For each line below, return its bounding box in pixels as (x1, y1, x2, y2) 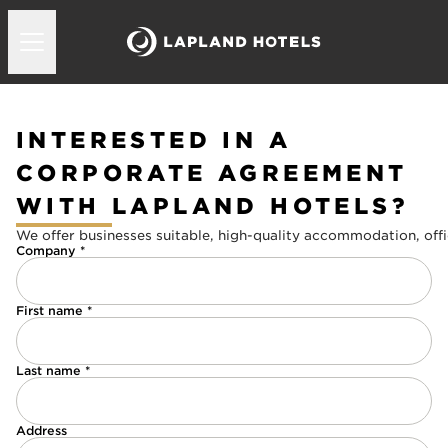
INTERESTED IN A (16, 127, 291, 153)
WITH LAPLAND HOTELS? (16, 193, 409, 219)
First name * (16, 303, 92, 318)
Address (16, 423, 67, 438)
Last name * (16, 363, 90, 378)
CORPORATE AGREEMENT (16, 160, 408, 186)
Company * (16, 243, 85, 258)
